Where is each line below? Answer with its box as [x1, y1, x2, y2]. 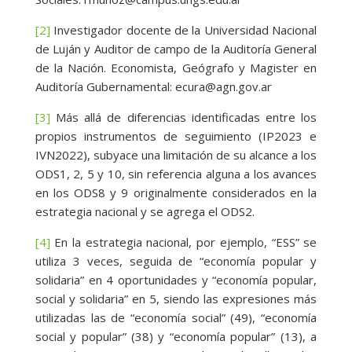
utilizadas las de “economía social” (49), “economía [35, 310, 317, 326]
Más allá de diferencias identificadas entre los [49, 109, 317, 126]
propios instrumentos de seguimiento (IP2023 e [35, 128, 317, 145]
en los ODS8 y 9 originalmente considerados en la [35, 185, 317, 201]
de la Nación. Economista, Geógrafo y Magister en [35, 60, 317, 76]
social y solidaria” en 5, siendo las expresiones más [35, 291, 317, 307]
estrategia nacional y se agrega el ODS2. [35, 203, 255, 220]
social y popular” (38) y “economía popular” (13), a [35, 328, 317, 345]
